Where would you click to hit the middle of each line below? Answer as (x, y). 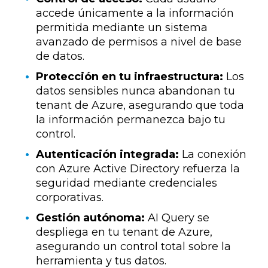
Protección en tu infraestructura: (130, 76)
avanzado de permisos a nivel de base (139, 42)
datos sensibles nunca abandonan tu (135, 91)
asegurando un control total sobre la (133, 246)
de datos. (60, 56)
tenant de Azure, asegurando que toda (140, 105)
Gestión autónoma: (90, 217)
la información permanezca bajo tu (131, 119)
